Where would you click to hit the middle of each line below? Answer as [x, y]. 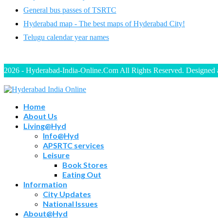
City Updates [67, 194]
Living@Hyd [45, 126]
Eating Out [82, 174]
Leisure [56, 155]
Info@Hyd [61, 135]
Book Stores [85, 164]
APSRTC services [73, 145]
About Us [40, 116]
